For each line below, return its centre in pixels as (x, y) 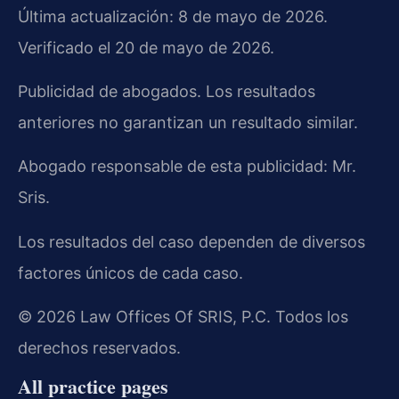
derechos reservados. (99, 348)
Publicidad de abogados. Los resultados (167, 91)
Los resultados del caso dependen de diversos (191, 241)
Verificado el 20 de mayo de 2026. (146, 47)
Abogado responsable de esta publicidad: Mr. (187, 167)
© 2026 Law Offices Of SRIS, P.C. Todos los (183, 317)
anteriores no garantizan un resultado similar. (188, 122)
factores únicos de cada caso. (130, 273)
